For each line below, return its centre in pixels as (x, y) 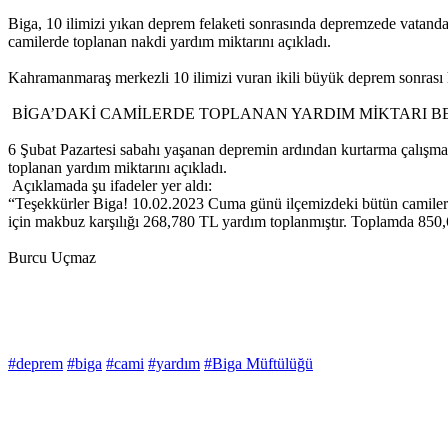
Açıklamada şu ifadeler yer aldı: (110, 186)
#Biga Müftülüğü (258, 364)
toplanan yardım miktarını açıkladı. (117, 168)
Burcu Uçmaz (52, 258)
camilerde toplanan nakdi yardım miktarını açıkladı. (169, 42)
